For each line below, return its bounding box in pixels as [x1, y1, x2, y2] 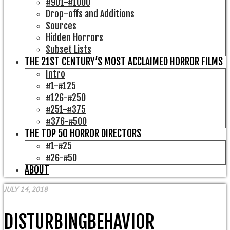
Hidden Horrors [46, 32, 103, 44]
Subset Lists [46, 44, 91, 55]
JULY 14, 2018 [4, 185, 48, 195]
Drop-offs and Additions [46, 8, 135, 20]
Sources [46, 20, 76, 32]
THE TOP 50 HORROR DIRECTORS [25, 127, 141, 140]
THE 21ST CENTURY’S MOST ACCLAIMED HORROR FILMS [25, 55, 223, 68]
